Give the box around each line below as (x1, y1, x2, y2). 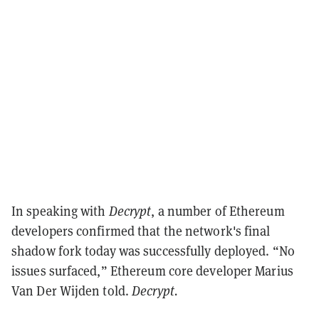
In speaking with (11, 202, 109, 219)
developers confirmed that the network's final (11, 222, 271, 239)
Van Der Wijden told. (11, 282, 132, 299)
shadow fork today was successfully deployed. (11, 242, 273, 259)
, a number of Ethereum (151, 202, 285, 219)
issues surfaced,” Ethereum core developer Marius (11, 262, 293, 279)
